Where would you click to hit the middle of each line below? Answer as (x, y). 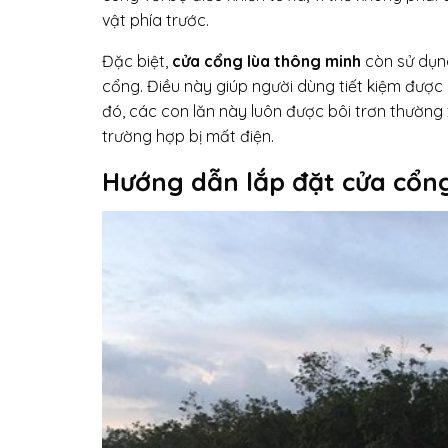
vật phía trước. (155, 20)
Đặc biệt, (137, 61)
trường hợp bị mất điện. (188, 136)
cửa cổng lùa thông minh (266, 61)
